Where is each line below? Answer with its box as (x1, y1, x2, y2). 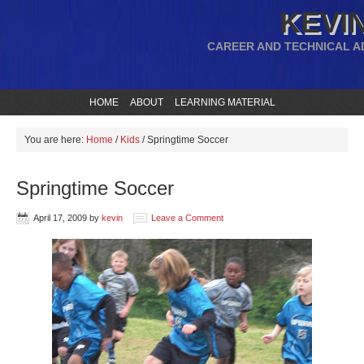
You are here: (24, 134, 86, 145)
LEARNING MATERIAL (174, 97, 275, 108)
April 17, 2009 (33, 213, 87, 223)
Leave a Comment (151, 213, 223, 223)
